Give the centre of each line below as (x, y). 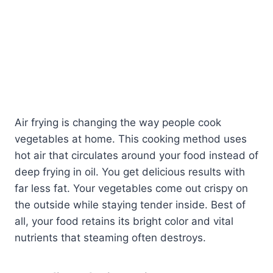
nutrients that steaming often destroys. (110, 237)
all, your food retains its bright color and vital (124, 221)
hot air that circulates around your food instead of (136, 155)
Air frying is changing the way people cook (118, 122)
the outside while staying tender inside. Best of (130, 204)
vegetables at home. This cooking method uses (131, 139)
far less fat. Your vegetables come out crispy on (131, 188)
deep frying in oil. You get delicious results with (130, 172)
